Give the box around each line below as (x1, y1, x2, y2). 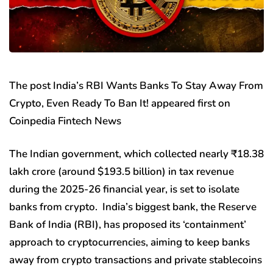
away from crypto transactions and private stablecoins (9, 252, 262, 267)
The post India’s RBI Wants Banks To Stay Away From (9, 78, 263, 93)
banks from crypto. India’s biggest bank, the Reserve (9, 199, 257, 214)
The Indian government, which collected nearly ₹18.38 (9, 146, 264, 161)
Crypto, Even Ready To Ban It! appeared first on (9, 96, 230, 110)
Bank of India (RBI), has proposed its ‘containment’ (9, 217, 246, 232)
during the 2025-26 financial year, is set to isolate (9, 182, 239, 196)
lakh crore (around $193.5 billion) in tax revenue (9, 164, 234, 179)
